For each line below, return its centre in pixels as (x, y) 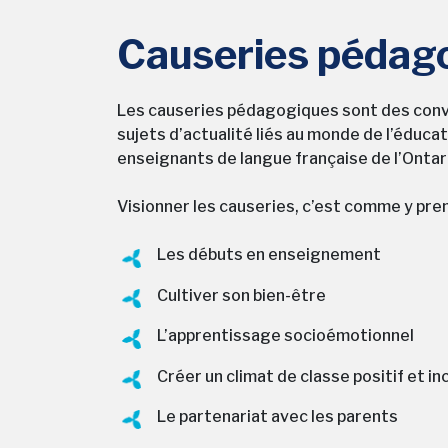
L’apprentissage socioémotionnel (285, 336)
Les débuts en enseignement (269, 255)
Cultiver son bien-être (241, 295)
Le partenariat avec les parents (277, 416)
